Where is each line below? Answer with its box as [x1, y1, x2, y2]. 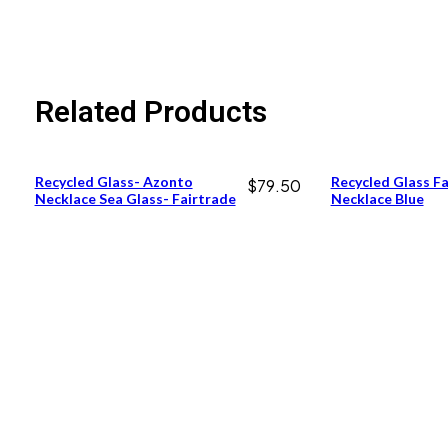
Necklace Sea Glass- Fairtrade [34, 189, 236, 207]
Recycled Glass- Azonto [34, 172, 193, 190]
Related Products [34, 93, 267, 129]
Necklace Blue [330, 189, 424, 207]
